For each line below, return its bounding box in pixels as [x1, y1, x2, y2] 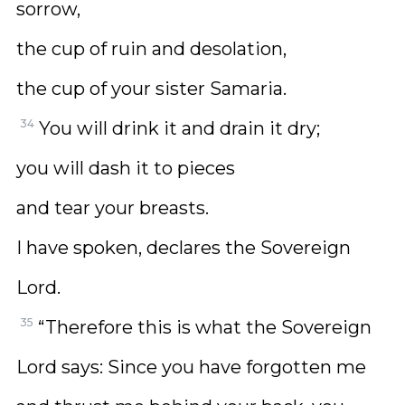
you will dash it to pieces [16, 157, 235, 179]
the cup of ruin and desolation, [16, 38, 287, 60]
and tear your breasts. [16, 197, 209, 219]
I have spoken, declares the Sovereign [16, 237, 351, 259]
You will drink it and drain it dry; [39, 118, 320, 139]
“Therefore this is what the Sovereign [38, 316, 372, 338]
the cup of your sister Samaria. [16, 78, 287, 99]
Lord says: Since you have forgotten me [16, 356, 366, 378]
